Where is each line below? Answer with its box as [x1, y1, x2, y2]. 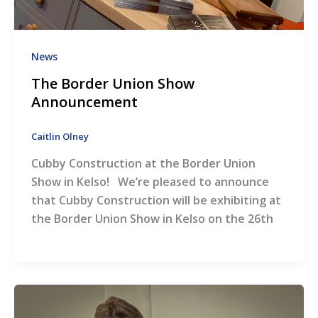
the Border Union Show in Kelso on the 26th [31, 210, 273, 226]
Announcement [31, 92, 138, 112]
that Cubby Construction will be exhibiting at [31, 192, 281, 208]
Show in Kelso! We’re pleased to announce [31, 173, 269, 190]
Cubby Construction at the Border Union [31, 155, 256, 171]
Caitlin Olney [31, 130, 89, 143]
